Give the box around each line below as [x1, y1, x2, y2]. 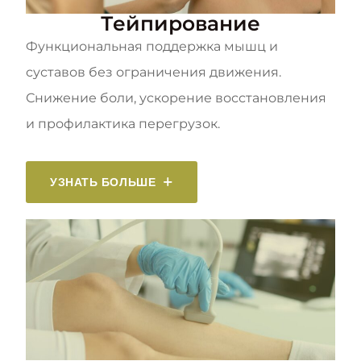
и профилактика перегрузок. [26, 116, 220, 132]
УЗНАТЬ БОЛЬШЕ [50, 175, 156, 190]
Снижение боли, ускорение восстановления [26, 90, 326, 106]
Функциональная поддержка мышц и [26, 39, 278, 55]
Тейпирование [101, 11, 260, 36]
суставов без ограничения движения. [26, 64, 281, 81]
